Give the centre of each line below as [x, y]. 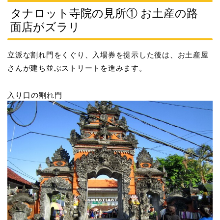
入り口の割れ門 [35, 95]
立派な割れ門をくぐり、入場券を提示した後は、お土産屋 [108, 55]
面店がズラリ [45, 27]
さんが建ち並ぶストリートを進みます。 [77, 68]
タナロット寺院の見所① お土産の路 [104, 13]
